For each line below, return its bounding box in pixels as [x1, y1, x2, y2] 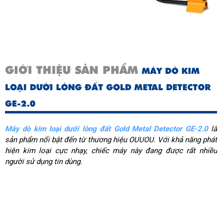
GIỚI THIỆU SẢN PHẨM [5, 62, 142, 78]
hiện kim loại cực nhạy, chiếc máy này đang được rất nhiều [5, 146, 217, 156]
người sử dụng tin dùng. [5, 157, 82, 166]
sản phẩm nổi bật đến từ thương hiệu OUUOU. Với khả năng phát [5, 135, 217, 145]
